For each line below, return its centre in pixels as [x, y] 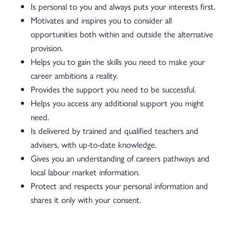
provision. [47, 48]
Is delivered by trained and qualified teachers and [114, 130]
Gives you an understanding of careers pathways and [120, 158]
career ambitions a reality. [74, 75]
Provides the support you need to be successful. [113, 89]
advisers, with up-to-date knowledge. [94, 144]
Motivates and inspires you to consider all [101, 20]
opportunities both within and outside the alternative [122, 34]
